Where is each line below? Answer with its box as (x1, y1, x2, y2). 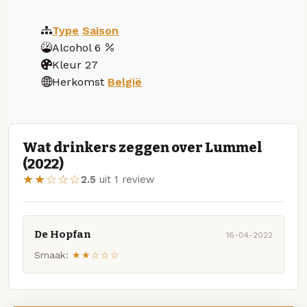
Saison (82, 23, 119, 37)
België (108, 75, 142, 88)
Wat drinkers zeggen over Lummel (23, 139, 262, 156)
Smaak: (34, 249, 69, 261)
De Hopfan (34, 228, 91, 241)
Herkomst (52, 75, 104, 88)
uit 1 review (96, 173, 154, 186)
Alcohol (52, 40, 91, 54)
